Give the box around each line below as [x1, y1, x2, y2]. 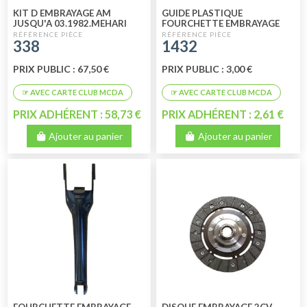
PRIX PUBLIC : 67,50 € [12, 62, 109, 75]
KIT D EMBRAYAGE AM [12, 7, 111, 19]
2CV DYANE [12, 27, 62, 39]
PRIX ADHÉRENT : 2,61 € [162, 107, 284, 121]
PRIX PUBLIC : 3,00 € [162, 62, 253, 75]
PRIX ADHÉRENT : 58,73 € [12, 107, 141, 121]
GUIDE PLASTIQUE [162, 7, 243, 19]
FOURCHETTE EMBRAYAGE [162, 17, 280, 29]
